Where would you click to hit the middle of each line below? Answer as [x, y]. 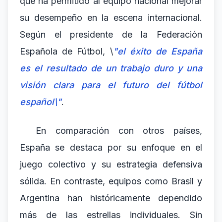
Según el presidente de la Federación [111, 34]
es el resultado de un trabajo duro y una [111, 68]
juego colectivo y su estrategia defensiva [111, 164]
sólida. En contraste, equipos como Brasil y [111, 181]
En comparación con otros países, [119, 131]
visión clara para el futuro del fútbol [111, 85]
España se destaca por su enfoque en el [111, 147]
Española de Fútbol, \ [66, 51]
